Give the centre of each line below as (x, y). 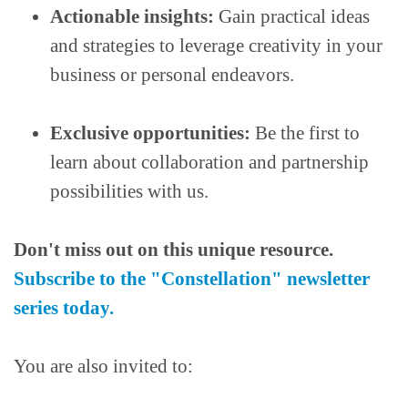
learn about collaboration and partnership (209, 163)
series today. (64, 308)
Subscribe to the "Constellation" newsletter (192, 279)
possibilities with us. (129, 192)
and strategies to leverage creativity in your (216, 46)
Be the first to (305, 133)
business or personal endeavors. (172, 75)
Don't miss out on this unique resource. (173, 250)
